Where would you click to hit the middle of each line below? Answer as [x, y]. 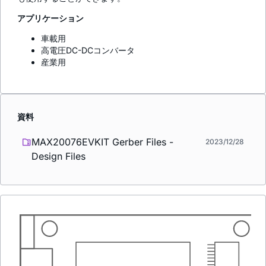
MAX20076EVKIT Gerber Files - [102, 142]
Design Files [58, 156]
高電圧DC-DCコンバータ [88, 50]
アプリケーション [50, 18]
